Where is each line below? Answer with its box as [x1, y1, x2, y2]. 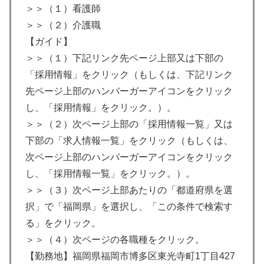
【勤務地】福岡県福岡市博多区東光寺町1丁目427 [25, 251, 235, 262]
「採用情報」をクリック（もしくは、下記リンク [25, 70, 233, 80]
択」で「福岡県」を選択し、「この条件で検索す [25, 202, 233, 212]
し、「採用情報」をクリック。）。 [25, 103, 176, 113]
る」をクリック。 [25, 218, 101, 229]
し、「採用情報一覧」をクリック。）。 [25, 169, 195, 179]
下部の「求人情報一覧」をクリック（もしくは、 [25, 136, 233, 146]
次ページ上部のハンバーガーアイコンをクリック [25, 152, 233, 163]
